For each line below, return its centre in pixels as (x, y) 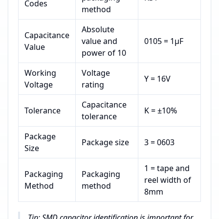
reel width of (168, 180)
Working (40, 73)
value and (99, 41)
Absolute (98, 30)
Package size (105, 142)
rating (93, 85)
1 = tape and (167, 168)
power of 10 (104, 53)
